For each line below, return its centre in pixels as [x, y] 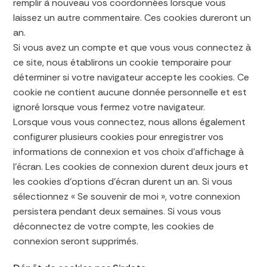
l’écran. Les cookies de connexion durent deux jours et [131, 167]
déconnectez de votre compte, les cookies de [114, 226]
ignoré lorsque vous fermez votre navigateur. [109, 107]
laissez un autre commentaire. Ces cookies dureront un [132, 18]
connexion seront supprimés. [76, 241]
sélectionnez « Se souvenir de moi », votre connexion [127, 196]
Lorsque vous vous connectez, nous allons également [130, 122]
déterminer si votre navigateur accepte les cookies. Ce [131, 77]
